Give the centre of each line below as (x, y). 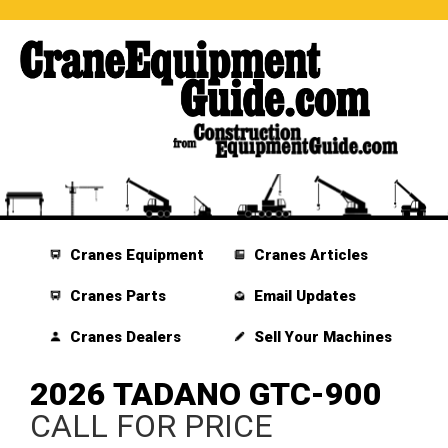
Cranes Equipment (135, 255)
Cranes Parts (116, 296)
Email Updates (302, 296)
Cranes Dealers (124, 337)
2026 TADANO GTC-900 (206, 394)
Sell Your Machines (320, 337)
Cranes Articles (308, 255)
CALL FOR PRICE (151, 426)
